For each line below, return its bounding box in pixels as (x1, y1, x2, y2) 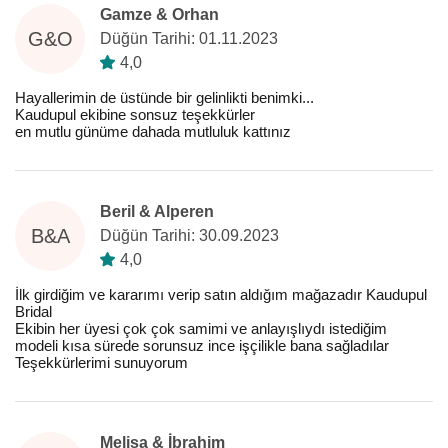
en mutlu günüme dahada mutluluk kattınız (15, 123, 291, 140)
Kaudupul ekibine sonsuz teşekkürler (15, 106, 255, 123)
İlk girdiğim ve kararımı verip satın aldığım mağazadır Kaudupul (15, 286, 427, 303)
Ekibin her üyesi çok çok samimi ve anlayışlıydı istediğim (15, 320, 387, 337)
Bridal (15, 303, 52, 320)
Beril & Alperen (100, 203, 214, 220)
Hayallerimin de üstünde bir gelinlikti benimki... (15, 89, 314, 106)
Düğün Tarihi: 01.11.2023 (100, 30, 278, 47)
